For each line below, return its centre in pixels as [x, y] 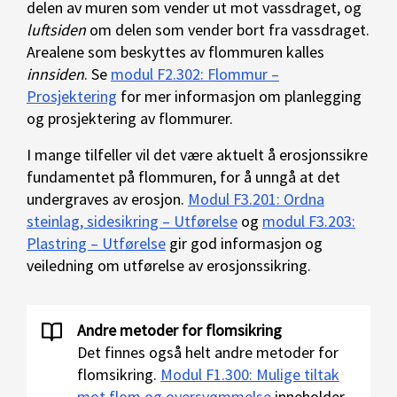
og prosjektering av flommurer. [130, 118]
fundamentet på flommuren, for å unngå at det [183, 177]
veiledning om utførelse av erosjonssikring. [169, 265]
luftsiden [56, 30]
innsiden [55, 74]
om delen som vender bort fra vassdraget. [228, 30]
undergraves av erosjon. [107, 199]
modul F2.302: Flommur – [195, 74]
